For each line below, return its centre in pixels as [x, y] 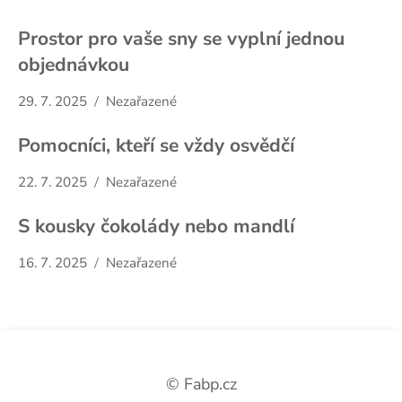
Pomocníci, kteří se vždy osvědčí [156, 145]
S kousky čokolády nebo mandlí [156, 226]
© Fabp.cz [201, 384]
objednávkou [74, 64]
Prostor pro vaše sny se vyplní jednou [181, 38]
